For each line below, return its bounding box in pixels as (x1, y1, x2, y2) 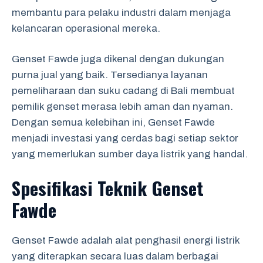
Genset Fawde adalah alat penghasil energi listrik (12, 234, 240, 246)
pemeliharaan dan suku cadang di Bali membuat (12, 85, 235, 96)
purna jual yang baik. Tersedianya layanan (12, 69, 208, 80)
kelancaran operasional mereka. (12, 22, 160, 34)
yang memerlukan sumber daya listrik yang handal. (12, 149, 248, 160)
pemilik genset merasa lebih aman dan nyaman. (12, 101, 233, 112)
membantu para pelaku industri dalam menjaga (12, 6, 231, 18)
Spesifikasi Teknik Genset (12, 174, 204, 201)
